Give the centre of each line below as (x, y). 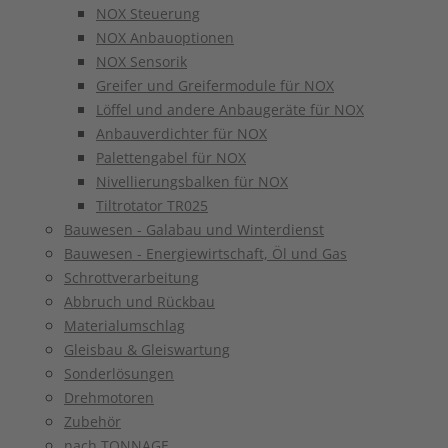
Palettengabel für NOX (171, 157)
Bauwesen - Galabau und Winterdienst (194, 229)
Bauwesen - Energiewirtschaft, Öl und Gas (205, 253)
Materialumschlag (124, 325)
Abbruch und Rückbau (139, 301)
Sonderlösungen (119, 373)
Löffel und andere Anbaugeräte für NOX (230, 109)
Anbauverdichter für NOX (181, 133)
